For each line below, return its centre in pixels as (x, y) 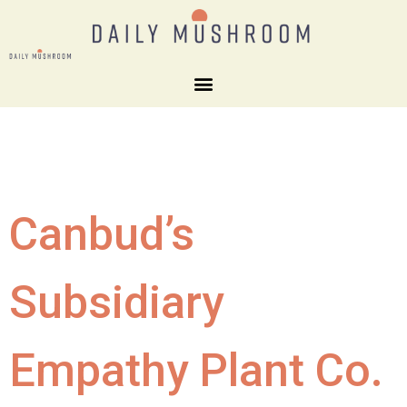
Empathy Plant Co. (196, 370)
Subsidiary (116, 302)
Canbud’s (102, 234)
